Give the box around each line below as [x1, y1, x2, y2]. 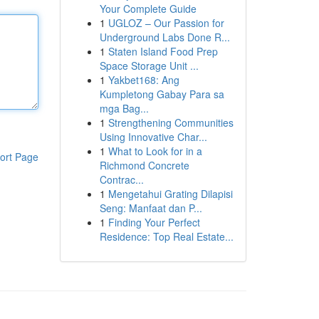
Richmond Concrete [99, 158, 189, 172]
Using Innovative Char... [99, 130, 207, 144]
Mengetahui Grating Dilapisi [108, 187, 233, 201]
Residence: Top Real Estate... [99, 229, 234, 244]
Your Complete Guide [99, 1, 197, 16]
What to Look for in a [108, 144, 202, 158]
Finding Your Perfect [108, 215, 200, 229]
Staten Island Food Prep [108, 44, 218, 58]
